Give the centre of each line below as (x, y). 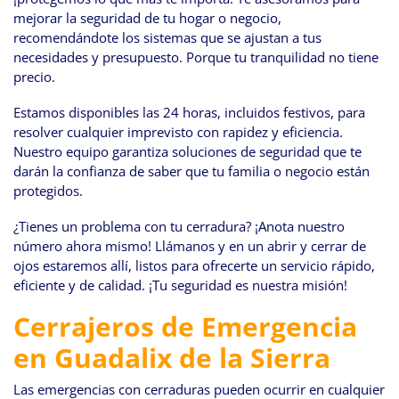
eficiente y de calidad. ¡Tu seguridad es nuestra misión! (180, 285)
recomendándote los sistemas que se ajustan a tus (167, 38)
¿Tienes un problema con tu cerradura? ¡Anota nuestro (179, 227)
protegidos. (48, 191)
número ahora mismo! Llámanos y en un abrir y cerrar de (190, 246)
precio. (34, 77)
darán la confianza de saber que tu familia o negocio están (191, 171)
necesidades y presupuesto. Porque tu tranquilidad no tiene (196, 57)
